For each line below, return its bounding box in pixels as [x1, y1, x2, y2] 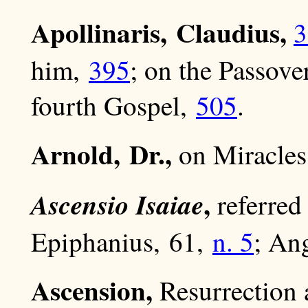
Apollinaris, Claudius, [31, 12, 287, 52]
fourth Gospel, [31, 87, 196, 124]
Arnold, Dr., [31, 134, 172, 174]
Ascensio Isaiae [31, 186, 203, 224]
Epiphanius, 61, [31, 223, 212, 260]
